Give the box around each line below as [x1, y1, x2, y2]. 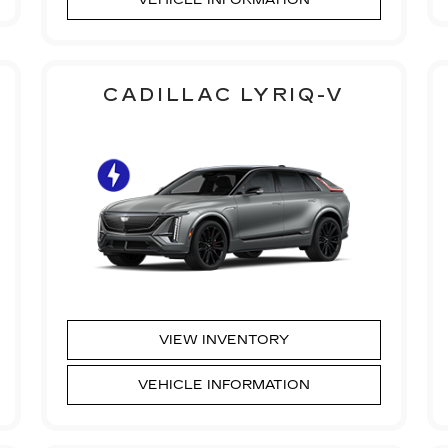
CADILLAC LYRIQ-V [102, 83, 346, 106]
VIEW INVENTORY [158, 331, 289, 348]
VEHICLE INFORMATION [137, 376, 310, 393]
